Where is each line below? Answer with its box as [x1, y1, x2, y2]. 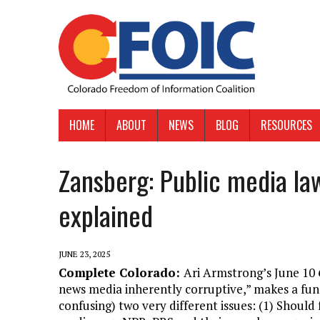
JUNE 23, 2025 [59, 249, 110, 260]
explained [59, 195, 153, 236]
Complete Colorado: [59, 264, 184, 281]
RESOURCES [261, 116, 312, 134]
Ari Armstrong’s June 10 [184, 264, 318, 281]
